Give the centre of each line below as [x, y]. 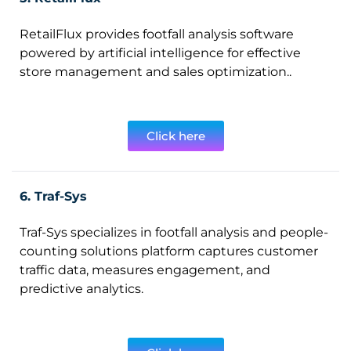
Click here [175, 136]
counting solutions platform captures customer [169, 251]
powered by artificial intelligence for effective [160, 53]
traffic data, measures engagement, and [145, 270]
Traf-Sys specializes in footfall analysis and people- [174, 232]
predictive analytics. [81, 289]
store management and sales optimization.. [156, 72]
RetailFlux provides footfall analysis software [157, 34]
